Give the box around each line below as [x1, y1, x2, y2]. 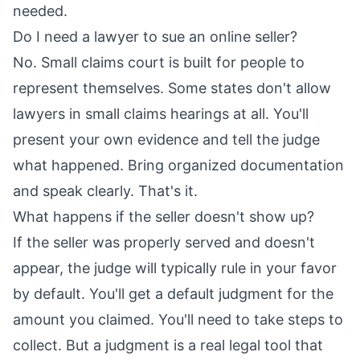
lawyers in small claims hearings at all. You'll [13, 105, 309, 123]
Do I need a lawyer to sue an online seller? [13, 28, 297, 46]
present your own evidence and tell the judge [13, 131, 320, 149]
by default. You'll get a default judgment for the [13, 285, 333, 303]
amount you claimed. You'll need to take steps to [13, 311, 343, 329]
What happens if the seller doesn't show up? [13, 208, 314, 226]
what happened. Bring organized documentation [13, 157, 344, 174]
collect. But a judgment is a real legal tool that [13, 337, 323, 354]
